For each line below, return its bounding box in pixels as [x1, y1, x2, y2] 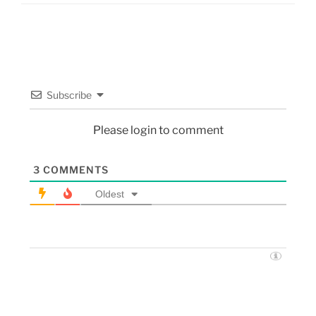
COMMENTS [39, 164, 109, 176]
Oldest [95, 188, 124, 200]
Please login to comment [92, 123, 224, 138]
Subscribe [46, 89, 92, 102]
